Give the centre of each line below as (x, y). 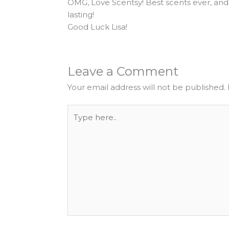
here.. (78, 123)
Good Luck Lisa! (97, 27)
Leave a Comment (123, 71)
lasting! (81, 15)
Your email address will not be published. (146, 87)
